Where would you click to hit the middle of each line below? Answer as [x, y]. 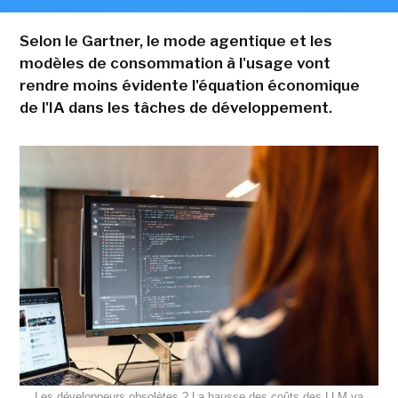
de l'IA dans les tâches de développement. [175, 108]
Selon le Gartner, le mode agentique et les [175, 41]
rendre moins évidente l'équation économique [189, 86]
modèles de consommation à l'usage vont [175, 64]
